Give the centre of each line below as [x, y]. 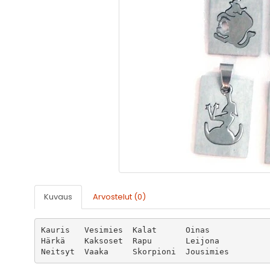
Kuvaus [58, 197]
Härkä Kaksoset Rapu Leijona [53, 240]
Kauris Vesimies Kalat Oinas [55, 230]
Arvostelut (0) [119, 197]
